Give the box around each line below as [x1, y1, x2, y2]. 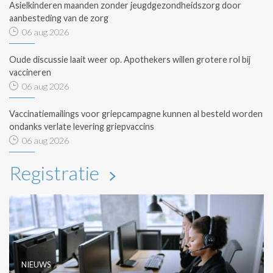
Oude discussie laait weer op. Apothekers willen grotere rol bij [9, 54, 250, 65]
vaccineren [9, 67, 51, 78]
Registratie [9, 161, 103, 185]
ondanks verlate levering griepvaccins [9, 121, 154, 132]
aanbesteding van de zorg [9, 13, 108, 24]
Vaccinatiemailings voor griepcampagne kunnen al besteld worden [9, 108, 263, 119]
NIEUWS [21, 260, 51, 270]
